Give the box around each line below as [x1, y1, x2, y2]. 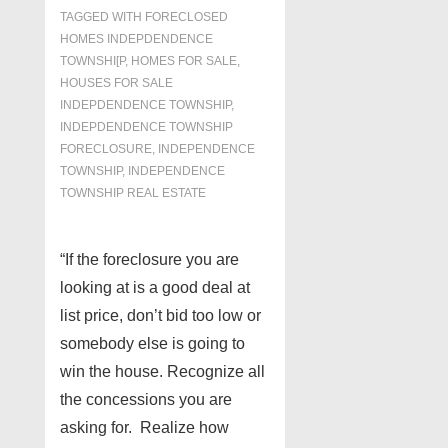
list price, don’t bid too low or [60, 307, 261, 324]
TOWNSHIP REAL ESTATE [60, 186, 206, 200]
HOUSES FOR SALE [60, 76, 173, 90]
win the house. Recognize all [60, 363, 265, 380]
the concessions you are [60, 391, 232, 408]
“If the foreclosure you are [60, 251, 239, 268]
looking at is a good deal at [60, 279, 250, 296]
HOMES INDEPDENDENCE [60, 32, 213, 46]
